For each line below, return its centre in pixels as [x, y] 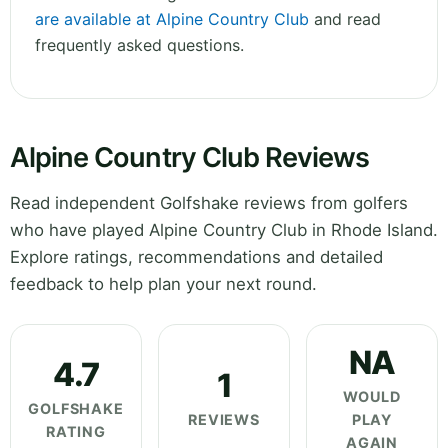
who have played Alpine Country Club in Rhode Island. [224, 230]
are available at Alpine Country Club [172, 19]
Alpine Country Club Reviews [190, 158]
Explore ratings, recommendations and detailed [196, 257]
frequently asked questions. [139, 45]
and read [345, 19]
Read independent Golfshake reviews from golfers [209, 203]
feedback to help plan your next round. [163, 284]
